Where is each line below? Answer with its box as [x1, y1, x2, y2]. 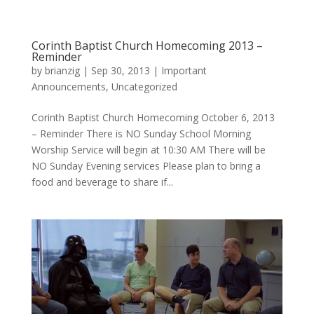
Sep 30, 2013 [90, 64, 150, 77]
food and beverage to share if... [31, 175, 173, 189]
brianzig [44, 64, 80, 77]
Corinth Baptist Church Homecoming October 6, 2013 [31, 111, 275, 124]
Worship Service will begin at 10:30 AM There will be [31, 143, 266, 156]
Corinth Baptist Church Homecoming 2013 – [31, 38, 263, 53]
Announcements [31, 80, 106, 93]
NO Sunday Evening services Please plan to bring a [31, 159, 261, 172]
